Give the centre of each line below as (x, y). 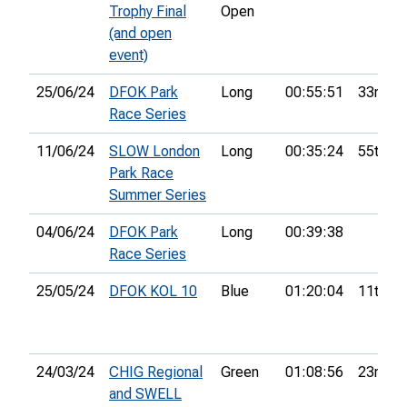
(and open (140, 34)
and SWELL (145, 394)
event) (129, 55)
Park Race (141, 174)
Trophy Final (148, 12)
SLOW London (154, 152)
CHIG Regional (156, 372)
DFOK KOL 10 (153, 292)
